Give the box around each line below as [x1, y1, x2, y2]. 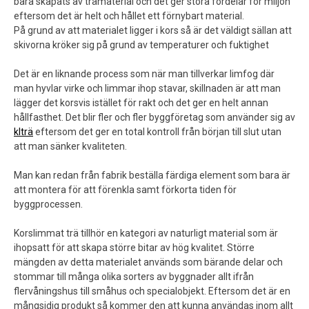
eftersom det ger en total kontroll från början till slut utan [33, 126, 281, 137]
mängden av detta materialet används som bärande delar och [14, 256, 283, 268]
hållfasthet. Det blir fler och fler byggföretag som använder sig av [14, 111, 295, 123]
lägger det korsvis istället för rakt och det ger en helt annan [14, 97, 268, 108]
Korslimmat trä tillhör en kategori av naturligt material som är [14, 227, 278, 239]
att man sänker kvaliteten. [14, 140, 127, 152]
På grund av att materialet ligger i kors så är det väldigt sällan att [14, 24, 292, 36]
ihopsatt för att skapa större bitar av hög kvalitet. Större [14, 241, 255, 253]
